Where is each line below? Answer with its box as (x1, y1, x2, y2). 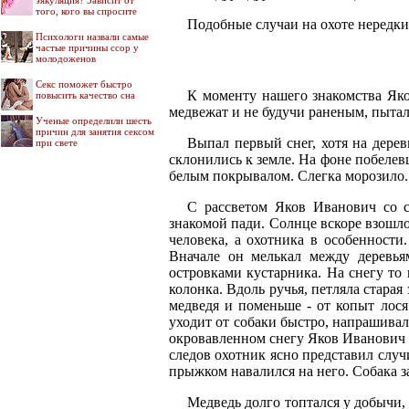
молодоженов (36, 53, 96, 64)
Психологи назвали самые (36, 31, 149, 42)
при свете (36, 137, 78, 148)
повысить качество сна (36, 89, 135, 100)
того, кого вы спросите (36, 5, 137, 16)
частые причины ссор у (36, 42, 139, 53)
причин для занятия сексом (36, 126, 154, 137)
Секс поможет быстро (36, 79, 132, 89)
